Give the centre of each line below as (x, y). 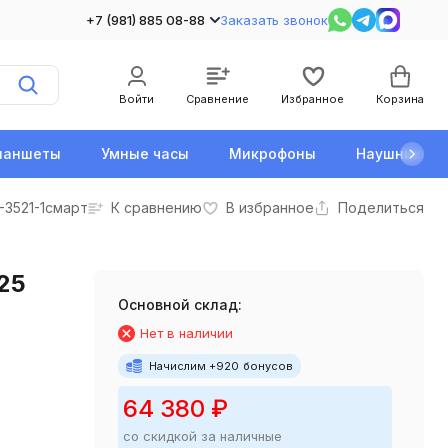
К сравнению (156, 207)
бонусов (268, 365)
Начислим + (182, 365)
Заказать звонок (274, 19)
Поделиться (381, 207)
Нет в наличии (186, 333)
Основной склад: (179, 304)
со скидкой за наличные (202, 436)
